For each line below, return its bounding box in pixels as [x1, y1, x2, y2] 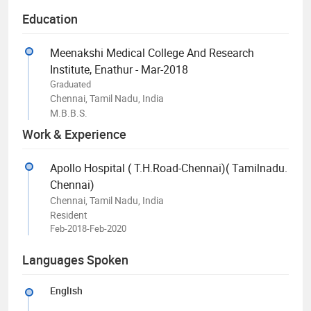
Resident [50, 208, 87, 221]
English [50, 283, 83, 297]
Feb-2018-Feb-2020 [50, 221, 126, 235]
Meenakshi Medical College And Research [50, 44, 254, 60]
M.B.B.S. [50, 106, 87, 119]
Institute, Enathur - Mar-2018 [50, 61, 188, 77]
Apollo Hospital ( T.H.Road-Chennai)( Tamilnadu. [50, 160, 287, 176]
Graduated [50, 77, 91, 90]
